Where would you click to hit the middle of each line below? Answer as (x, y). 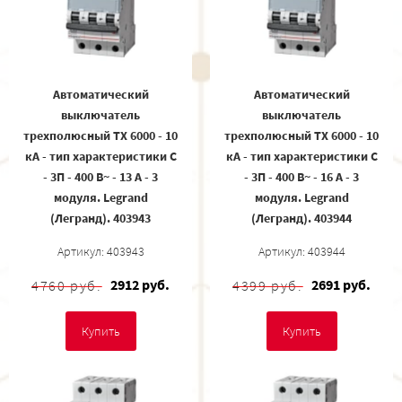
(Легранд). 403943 (100, 218)
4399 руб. (268, 286)
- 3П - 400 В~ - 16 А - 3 (301, 177)
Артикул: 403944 (301, 252)
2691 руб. (341, 285)
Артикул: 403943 (100, 252)
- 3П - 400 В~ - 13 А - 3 (100, 177)
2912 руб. (140, 285)
